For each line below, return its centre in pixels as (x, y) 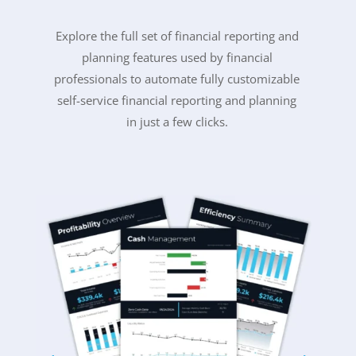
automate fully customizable (222, 78)
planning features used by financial (177, 57)
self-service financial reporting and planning (177, 100)
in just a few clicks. (177, 121)
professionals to (100, 78)
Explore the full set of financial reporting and (177, 35)
